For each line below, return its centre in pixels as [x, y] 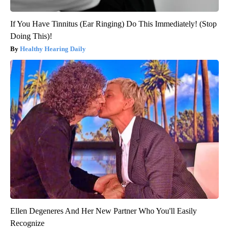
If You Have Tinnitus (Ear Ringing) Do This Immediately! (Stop [113, 24]
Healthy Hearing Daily [53, 49]
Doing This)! [31, 36]
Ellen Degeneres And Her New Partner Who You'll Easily [104, 211]
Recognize [27, 223]
